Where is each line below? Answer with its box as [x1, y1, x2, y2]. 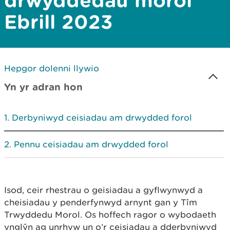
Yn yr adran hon [4, 81, 83, 92]
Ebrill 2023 [4, 11, 113, 32]
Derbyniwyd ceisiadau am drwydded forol [12, 112, 192, 123]
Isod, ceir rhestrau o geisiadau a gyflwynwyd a [4, 185, 203, 195]
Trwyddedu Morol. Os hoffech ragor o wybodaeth [4, 209, 216, 220]
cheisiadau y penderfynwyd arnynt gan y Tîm [4, 197, 197, 207]
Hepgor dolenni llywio [4, 63, 99, 73]
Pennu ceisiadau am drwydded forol [14, 139, 168, 149]
